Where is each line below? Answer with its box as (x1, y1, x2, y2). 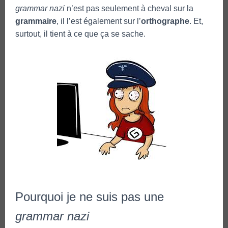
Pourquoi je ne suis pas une (15, 189, 164, 204)
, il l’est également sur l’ (56, 16, 141, 25)
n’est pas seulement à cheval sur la (65, 4, 193, 13)
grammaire (15, 16, 56, 25)
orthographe (141, 16, 189, 25)
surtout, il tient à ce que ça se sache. (15, 29, 146, 38)
